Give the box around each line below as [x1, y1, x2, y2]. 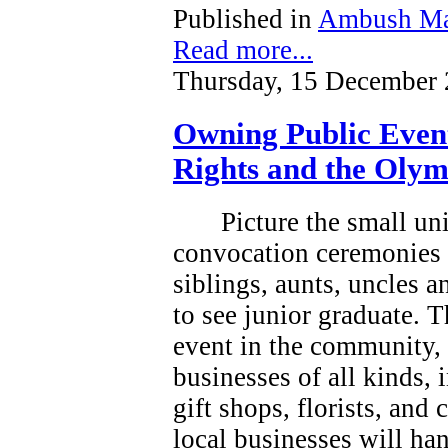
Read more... [173, 35, 313, 65]
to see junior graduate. [173, 299, 420, 330]
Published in [173, 4, 312, 34]
